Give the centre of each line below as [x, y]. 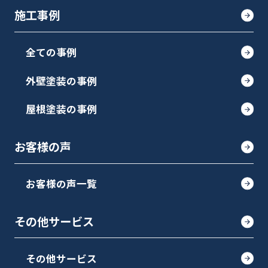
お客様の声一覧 [61, 183]
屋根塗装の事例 [61, 109]
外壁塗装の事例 [61, 80]
